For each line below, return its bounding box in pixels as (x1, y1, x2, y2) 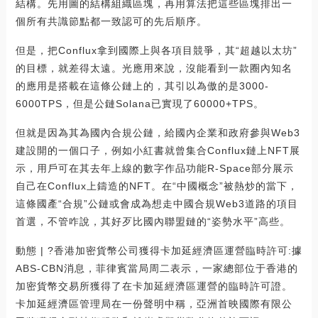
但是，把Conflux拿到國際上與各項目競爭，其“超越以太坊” (15, 45, 297, 57)
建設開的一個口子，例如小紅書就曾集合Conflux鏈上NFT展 (15, 145, 300, 157)
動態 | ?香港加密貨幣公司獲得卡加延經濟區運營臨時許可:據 (15, 245, 302, 257)
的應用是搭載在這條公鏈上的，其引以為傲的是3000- (15, 80, 269, 92)
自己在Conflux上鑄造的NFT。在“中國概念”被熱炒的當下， (15, 180, 298, 192)
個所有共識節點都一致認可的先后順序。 (15, 16, 207, 28)
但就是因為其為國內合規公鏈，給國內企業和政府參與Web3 (15, 127, 300, 139)
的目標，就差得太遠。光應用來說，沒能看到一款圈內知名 (15, 62, 292, 75)
